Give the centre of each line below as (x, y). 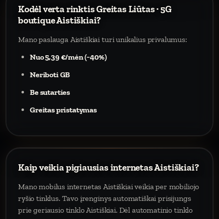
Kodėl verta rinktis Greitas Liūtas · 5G (95, 9)
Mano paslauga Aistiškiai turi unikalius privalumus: (103, 39)
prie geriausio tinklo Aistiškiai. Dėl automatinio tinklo (106, 210)
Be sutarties (50, 92)
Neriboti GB (50, 75)
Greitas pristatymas (63, 110)
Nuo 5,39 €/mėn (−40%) (68, 57)
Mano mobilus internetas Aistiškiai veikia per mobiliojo (109, 186)
